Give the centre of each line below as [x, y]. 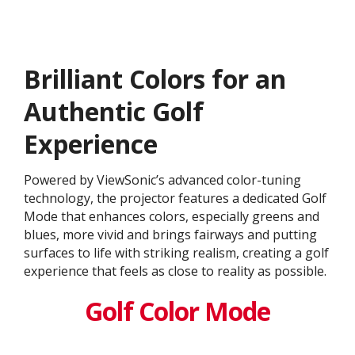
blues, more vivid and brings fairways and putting [170, 234]
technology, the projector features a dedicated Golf [175, 198]
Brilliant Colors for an [155, 78]
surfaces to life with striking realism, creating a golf [176, 252]
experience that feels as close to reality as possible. [175, 271]
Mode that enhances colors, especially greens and [172, 216]
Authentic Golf [114, 111]
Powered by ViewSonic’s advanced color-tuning [162, 179]
